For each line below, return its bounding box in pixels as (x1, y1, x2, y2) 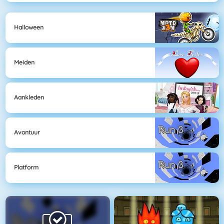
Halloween (14, 23, 43, 31)
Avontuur (14, 128, 40, 136)
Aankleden (14, 93, 44, 101)
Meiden (14, 58, 34, 66)
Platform (14, 163, 38, 171)
